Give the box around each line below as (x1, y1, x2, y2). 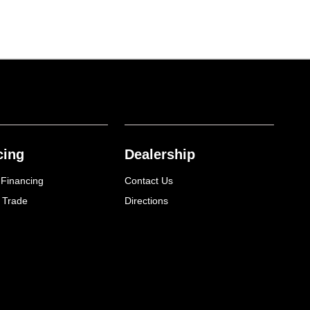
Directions (125, 195, 169, 207)
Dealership (125, 147, 196, 163)
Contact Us (125, 175, 174, 187)
